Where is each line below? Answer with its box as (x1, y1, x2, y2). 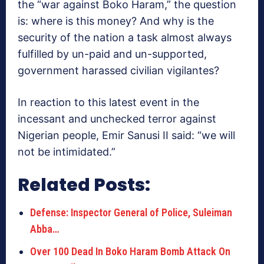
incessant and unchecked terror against (18, 113, 216, 126)
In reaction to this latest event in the (18, 96, 199, 109)
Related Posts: (18, 173, 150, 198)
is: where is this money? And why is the (18, 15, 214, 28)
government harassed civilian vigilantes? (18, 64, 219, 77)
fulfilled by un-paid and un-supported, (18, 48, 207, 61)
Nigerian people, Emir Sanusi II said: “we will (18, 129, 235, 142)
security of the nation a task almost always (18, 31, 232, 44)
